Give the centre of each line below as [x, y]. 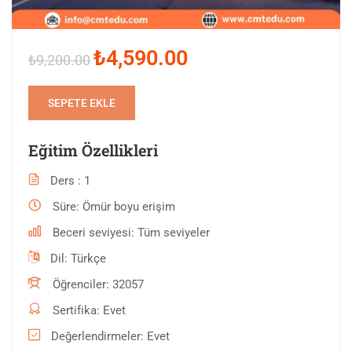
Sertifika [75, 311]
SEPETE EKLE [82, 103]
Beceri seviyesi [92, 233]
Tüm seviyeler [174, 233]
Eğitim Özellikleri [93, 150]
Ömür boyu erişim [129, 207]
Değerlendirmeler [96, 337]
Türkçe [88, 259]
